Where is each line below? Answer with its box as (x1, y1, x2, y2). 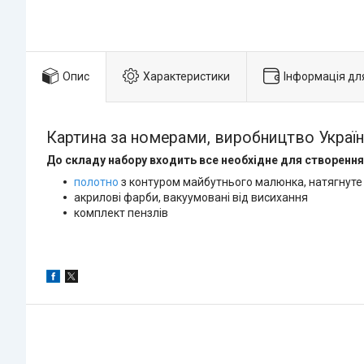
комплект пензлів (74, 206, 168, 220)
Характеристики (143, 69, 230, 83)
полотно (74, 175, 119, 189)
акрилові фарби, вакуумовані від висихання (74, 191, 308, 205)
